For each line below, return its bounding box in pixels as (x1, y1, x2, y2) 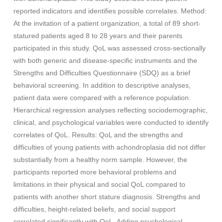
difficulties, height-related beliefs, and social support (13, 205, 175, 214)
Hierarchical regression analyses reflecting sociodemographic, (13, 106, 208, 114)
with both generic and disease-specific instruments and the (13, 56, 197, 65)
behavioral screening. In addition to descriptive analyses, (13, 81, 191, 90)
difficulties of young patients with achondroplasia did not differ (13, 143, 206, 152)
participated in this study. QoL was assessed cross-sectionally (13, 44, 206, 53)
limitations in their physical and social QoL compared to (13, 180, 185, 189)
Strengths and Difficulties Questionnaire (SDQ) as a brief (13, 69, 190, 77)
